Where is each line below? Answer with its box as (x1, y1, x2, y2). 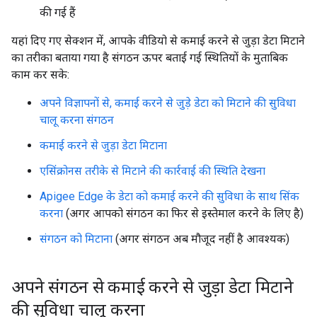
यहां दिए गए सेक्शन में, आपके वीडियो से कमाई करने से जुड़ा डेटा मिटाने (11, 34, 305, 47)
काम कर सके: (11, 68, 69, 81)
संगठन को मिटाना (40, 232, 113, 246)
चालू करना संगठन (40, 113, 114, 127)
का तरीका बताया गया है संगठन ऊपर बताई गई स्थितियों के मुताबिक (11, 51, 288, 64)
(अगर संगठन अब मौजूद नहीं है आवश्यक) (113, 232, 289, 246)
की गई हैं (40, 6, 76, 19)
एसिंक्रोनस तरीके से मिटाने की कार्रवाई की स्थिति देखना (40, 164, 265, 178)
